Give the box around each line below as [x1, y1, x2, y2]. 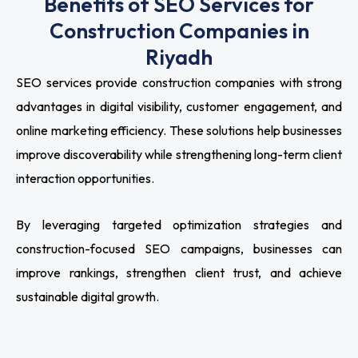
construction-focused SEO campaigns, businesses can [16, 241, 342, 257]
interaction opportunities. [16, 170, 154, 187]
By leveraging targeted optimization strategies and [16, 217, 342, 233]
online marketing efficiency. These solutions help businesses [16, 122, 342, 139]
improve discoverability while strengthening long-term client [16, 146, 342, 163]
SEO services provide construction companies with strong [16, 74, 342, 91]
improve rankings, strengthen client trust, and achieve [16, 265, 342, 281]
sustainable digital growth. [16, 288, 159, 305]
